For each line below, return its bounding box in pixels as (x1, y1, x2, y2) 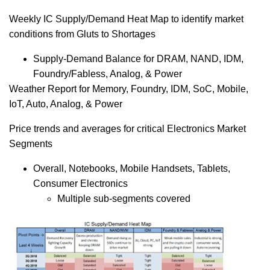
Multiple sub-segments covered (57, 193, 190, 204)
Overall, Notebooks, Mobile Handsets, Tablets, (33, 163, 230, 174)
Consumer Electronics (33, 178, 128, 189)
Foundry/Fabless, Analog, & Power (33, 69, 182, 80)
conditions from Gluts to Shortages (9, 29, 155, 40)
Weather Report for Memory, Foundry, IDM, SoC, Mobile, (9, 84, 248, 95)
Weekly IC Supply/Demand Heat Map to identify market (9, 14, 243, 25)
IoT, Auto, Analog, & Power (9, 99, 122, 110)
